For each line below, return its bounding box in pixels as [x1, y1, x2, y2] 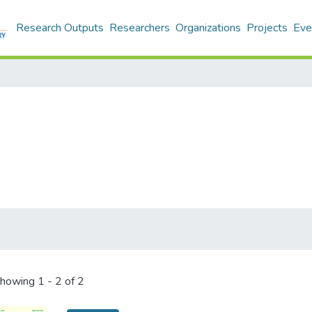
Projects [247, 20, 288, 36]
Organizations [175, 20, 241, 36]
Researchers [109, 20, 170, 36]
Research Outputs [16, 20, 104, 36]
